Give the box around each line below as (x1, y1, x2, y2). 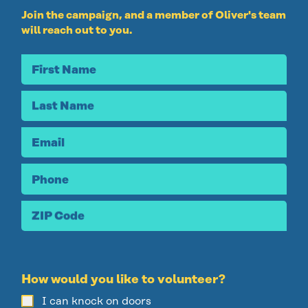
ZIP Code (32, 208, 85, 223)
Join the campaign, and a (21, 8, 153, 21)
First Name (32, 62, 97, 76)
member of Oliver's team (153, 8, 287, 21)
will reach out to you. (21, 23, 133, 36)
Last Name (32, 98, 95, 113)
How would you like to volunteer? (21, 272, 226, 287)
